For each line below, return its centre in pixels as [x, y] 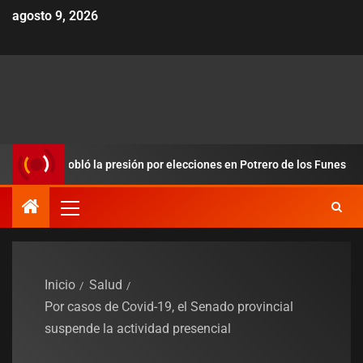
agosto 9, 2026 [55, 16]
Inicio [60, 285]
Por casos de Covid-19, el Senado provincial [169, 307]
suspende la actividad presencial [138, 329]
